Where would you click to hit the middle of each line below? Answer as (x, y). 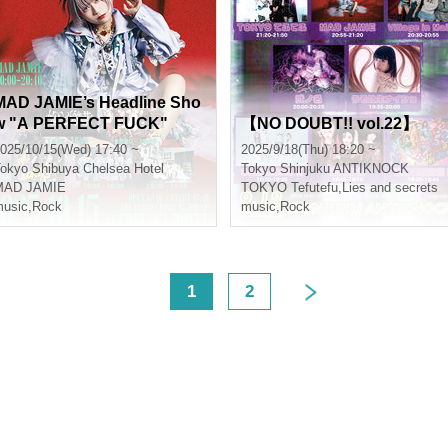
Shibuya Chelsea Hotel (98, 168)
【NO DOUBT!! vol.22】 (329, 123)
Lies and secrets (390, 187)
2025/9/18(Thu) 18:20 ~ (308, 149)
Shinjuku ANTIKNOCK (344, 168)
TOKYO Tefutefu (289, 187)
